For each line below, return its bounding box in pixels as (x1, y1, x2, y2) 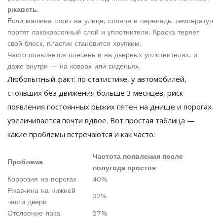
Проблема (7, 158, 43, 166)
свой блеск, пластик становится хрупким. (7, 39, 142, 48)
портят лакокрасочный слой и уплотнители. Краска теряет (7, 28, 199, 37)
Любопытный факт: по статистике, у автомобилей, (7, 74, 186, 84)
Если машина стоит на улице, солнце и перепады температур (7, 17, 213, 25)
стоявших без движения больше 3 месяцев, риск (7, 88, 183, 98)
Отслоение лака (7, 209, 60, 218)
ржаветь (7, 5, 37, 14)
